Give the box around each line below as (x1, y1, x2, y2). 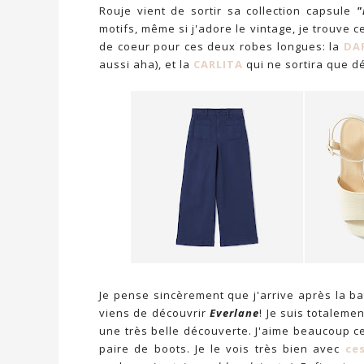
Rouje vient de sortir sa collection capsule (99, 3, 357, 18)
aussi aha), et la (99, 57, 193, 71)
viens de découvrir (99, 305, 210, 320)
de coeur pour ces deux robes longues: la (99, 39, 344, 54)
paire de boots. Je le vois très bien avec (99, 341, 345, 356)
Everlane (210, 305, 260, 320)
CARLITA (193, 57, 243, 71)
